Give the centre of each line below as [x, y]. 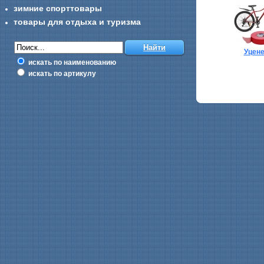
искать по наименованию [71, 62]
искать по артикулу [61, 74]
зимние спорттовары [58, 8]
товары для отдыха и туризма [77, 22]
